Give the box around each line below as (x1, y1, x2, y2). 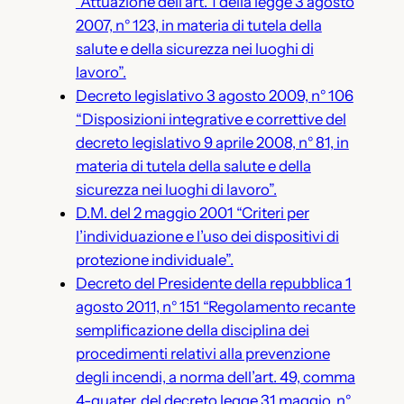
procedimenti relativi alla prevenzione (75, 344, 330, 363)
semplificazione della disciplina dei (75, 321, 309, 339)
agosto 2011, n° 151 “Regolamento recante (75, 298, 355, 316)
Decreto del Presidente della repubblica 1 (75, 274, 352, 292)
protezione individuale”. (75, 251, 234, 269)
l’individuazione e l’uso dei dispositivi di (75, 227, 339, 245)
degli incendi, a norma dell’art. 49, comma (75, 368, 355, 386)
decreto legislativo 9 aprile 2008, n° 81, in (75, 133, 349, 151)
